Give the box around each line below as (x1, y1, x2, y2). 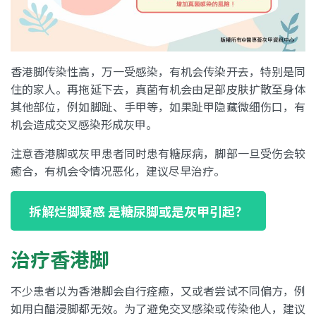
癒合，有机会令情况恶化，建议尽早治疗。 (11, 162, 225, 180)
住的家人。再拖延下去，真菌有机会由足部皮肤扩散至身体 (11, 80, 305, 98)
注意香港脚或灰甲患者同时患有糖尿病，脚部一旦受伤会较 (11, 145, 305, 162)
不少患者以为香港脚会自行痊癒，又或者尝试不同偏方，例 (11, 282, 305, 300)
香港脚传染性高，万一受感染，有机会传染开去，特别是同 (11, 63, 305, 80)
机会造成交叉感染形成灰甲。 (11, 116, 157, 133)
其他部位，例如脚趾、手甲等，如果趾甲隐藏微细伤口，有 (11, 98, 305, 116)
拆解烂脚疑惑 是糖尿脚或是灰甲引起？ (28, 202, 248, 221)
